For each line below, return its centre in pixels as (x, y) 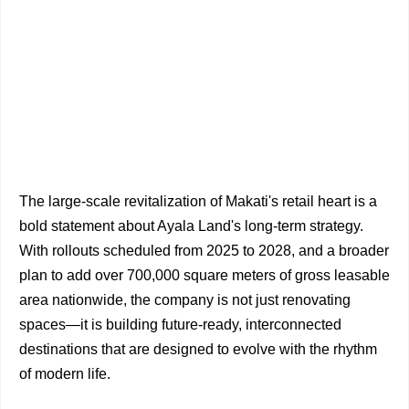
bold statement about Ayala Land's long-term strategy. (191, 226)
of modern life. (65, 374)
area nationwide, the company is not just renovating (185, 300)
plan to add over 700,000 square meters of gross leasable (204, 276)
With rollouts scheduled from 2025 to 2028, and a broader (204, 251)
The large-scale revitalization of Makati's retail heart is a (198, 202)
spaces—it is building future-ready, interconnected (180, 325)
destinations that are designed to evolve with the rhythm (198, 350)
